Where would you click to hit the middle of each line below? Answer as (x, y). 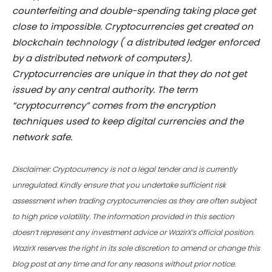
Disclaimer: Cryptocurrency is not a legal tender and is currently (125, 169)
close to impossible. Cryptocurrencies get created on (133, 27)
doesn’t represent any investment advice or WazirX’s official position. (133, 233)
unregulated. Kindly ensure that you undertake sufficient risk (119, 185)
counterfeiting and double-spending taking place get (134, 11)
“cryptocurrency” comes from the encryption (114, 106)
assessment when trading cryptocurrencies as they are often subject (134, 201)
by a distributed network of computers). (102, 58)
